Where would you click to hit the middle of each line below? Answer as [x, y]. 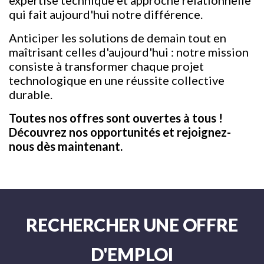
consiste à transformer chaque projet [106, 66]
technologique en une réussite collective [117, 80]
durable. [31, 94]
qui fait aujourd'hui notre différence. [106, 14]
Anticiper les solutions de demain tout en [118, 38]
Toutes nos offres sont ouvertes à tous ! [116, 118]
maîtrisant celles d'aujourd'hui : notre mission [129, 52]
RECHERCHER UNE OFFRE [132, 225]
